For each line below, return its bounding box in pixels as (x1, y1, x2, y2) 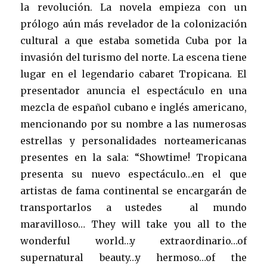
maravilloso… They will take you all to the (20, 218, 247, 230)
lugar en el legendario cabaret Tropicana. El (20, 67, 247, 80)
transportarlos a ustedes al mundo (20, 201, 247, 213)
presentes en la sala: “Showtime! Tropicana (20, 151, 247, 163)
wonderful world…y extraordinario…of (20, 234, 247, 247)
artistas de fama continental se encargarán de (20, 184, 247, 197)
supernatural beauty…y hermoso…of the (20, 251, 247, 263)
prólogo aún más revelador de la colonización (20, 17, 247, 30)
